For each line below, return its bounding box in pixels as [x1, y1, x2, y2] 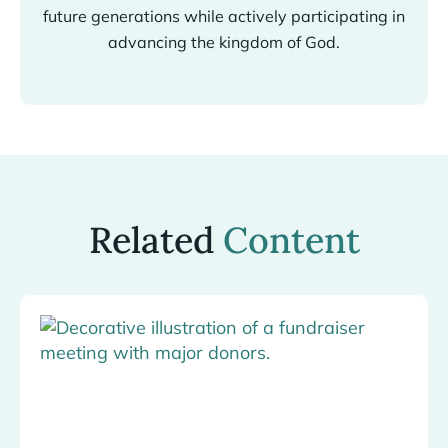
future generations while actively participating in [43, 6, 405, 26]
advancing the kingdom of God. [108, 32, 340, 52]
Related [88, 217, 223, 263]
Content [222, 217, 360, 263]
